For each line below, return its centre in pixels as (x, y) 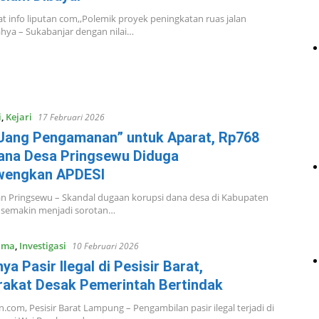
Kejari (19, 116)
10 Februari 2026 (105, 246)
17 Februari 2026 (71, 117)
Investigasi (42, 245)
